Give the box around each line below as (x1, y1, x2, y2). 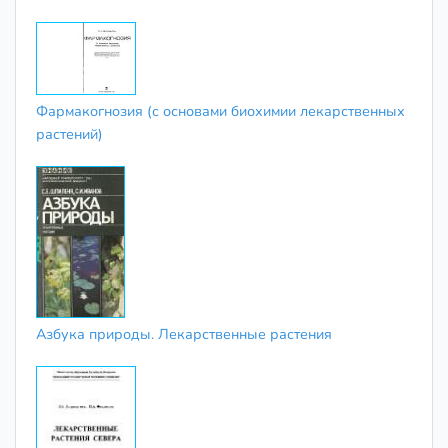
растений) (36, 123, 103, 144)
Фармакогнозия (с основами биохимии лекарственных (36, 100, 405, 121)
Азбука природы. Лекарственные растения (36, 323, 332, 344)
